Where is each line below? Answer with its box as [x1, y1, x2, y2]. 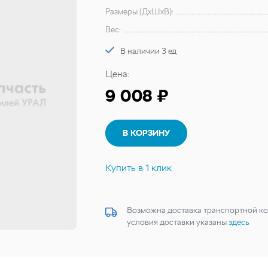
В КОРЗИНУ [123, 128, 170, 138]
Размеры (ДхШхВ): [105, 7, 173, 16]
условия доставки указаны [127, 217, 229, 227]
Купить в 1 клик [105, 162, 172, 173]
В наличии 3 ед [120, 46, 176, 56]
